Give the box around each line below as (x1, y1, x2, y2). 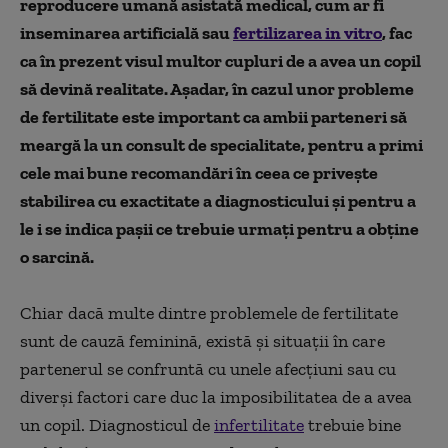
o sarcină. (20, 245, 94, 268)
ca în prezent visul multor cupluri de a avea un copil (20, 49, 421, 72)
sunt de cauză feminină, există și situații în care (20, 329, 385, 352)
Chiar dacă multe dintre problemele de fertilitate (20, 301, 398, 324)
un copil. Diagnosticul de (20, 413, 214, 436)
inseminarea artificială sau (20, 21, 233, 44)
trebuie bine (304, 413, 401, 436)
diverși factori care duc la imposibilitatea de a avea (20, 385, 412, 408)
